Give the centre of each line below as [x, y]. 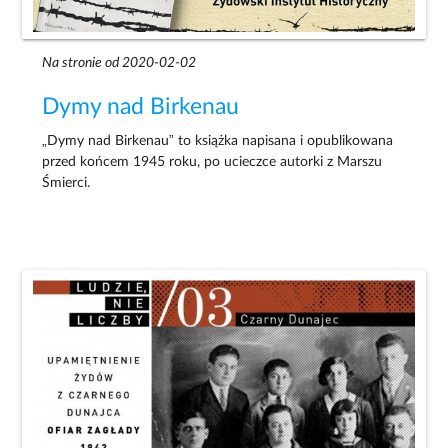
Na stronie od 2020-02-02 [119, 63]
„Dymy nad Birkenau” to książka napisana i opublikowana [218, 141]
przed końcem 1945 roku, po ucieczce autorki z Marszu [212, 162]
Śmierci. [66, 183]
